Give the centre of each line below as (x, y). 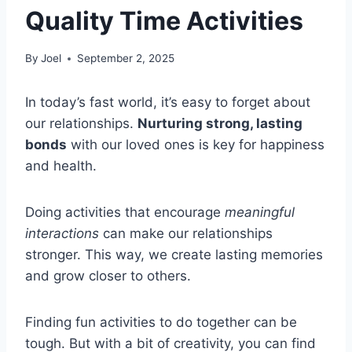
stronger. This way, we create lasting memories (174, 255)
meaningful (260, 213)
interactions (62, 234)
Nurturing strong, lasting (220, 124)
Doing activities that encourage (125, 213)
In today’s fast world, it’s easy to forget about (168, 103)
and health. (61, 166)
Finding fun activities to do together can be (161, 323)
